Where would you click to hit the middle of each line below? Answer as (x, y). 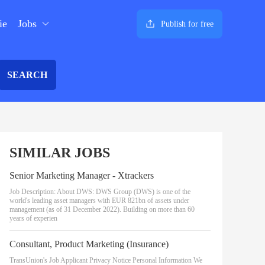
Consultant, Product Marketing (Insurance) (89, 244)
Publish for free (187, 24)
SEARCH (27, 75)
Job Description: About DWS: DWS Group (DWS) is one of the (100, 192)
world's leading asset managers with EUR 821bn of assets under (99, 201)
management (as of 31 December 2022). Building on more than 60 (102, 209)
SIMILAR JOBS (60, 153)
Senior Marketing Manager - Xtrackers (82, 175)
